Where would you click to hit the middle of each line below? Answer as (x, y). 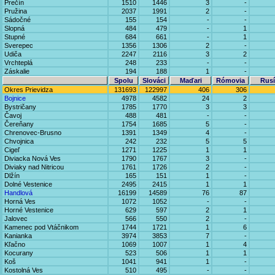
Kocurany (19, 253)
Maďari (191, 80)
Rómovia (230, 80)
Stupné (15, 37)
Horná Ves (20, 201)
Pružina (16, 11)
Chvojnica (19, 141)
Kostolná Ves (24, 270)
